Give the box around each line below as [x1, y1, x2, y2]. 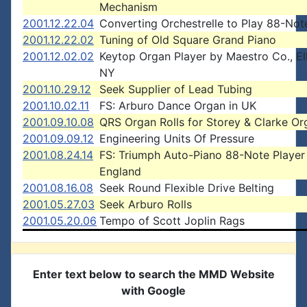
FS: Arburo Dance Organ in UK [99, 99, 256, 112]
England [99, 164, 141, 178]
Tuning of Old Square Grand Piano [99, 33, 276, 47]
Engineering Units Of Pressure [99, 132, 254, 145]
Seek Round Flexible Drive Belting [99, 181, 274, 195]
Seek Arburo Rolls [99, 197, 192, 211]
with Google [121, 284, 186, 297]
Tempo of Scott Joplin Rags [99, 214, 245, 228]
